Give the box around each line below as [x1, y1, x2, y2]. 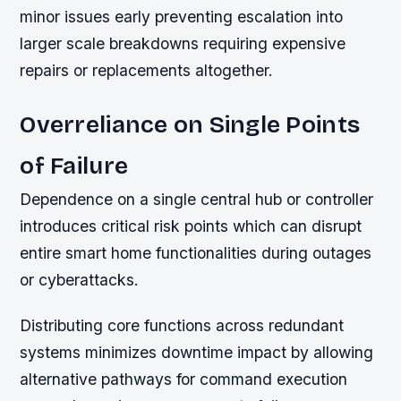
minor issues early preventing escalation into [20, 7, 344, 27]
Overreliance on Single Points [20, 109, 361, 139]
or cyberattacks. [20, 269, 140, 289]
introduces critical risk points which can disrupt [20, 216, 363, 235]
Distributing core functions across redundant [20, 315, 345, 335]
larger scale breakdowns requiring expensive [20, 34, 346, 54]
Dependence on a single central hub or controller [20, 189, 374, 209]
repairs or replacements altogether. [20, 61, 274, 81]
